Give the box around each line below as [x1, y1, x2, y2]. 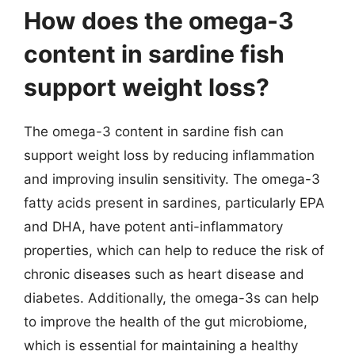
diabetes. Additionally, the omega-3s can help [24, 289, 319, 306]
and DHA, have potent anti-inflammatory [24, 218, 283, 235]
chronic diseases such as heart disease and [24, 265, 304, 282]
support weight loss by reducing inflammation [24, 147, 315, 163]
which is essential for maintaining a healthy [24, 337, 298, 353]
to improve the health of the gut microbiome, [24, 313, 307, 330]
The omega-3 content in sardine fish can [24, 123, 284, 139]
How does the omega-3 [24, 6, 294, 35]
